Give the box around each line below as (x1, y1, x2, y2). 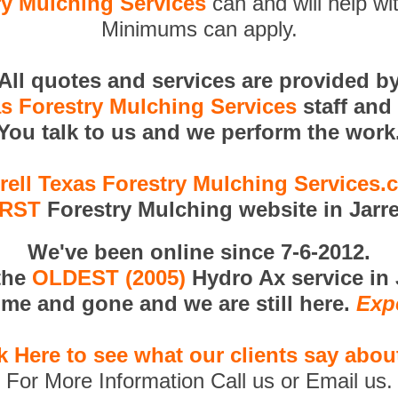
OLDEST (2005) (32, 266, 186, 290)
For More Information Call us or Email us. (5, 369, 393, 393)
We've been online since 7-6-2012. (28, 240, 370, 264)
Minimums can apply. (100, 17, 298, 41)
